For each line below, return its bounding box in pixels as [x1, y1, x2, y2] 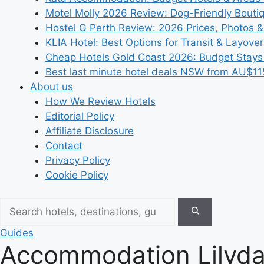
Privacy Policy [45, 154, 110, 166]
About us [30, 81, 73, 93]
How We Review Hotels [45, 95, 156, 107]
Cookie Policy [45, 169, 108, 181]
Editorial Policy [45, 110, 114, 122]
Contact [45, 140, 82, 151]
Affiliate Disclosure [45, 125, 134, 137]
